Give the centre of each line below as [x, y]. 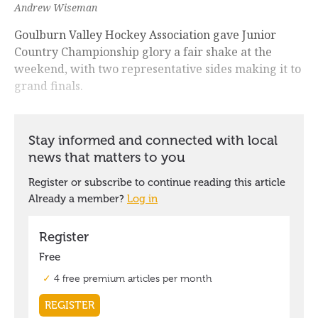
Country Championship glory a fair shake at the [143, 52]
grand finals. [49, 86]
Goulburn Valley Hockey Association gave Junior [145, 35]
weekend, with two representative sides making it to [158, 69]
